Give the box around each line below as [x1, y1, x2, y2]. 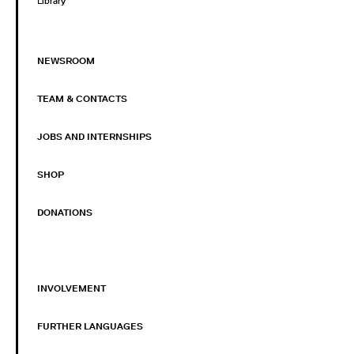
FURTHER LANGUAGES [37, 321, 143, 333]
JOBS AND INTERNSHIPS [37, 131, 152, 143]
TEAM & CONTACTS [37, 93, 127, 105]
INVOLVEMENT [37, 283, 106, 295]
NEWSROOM [37, 55, 95, 67]
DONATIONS [37, 207, 92, 219]
